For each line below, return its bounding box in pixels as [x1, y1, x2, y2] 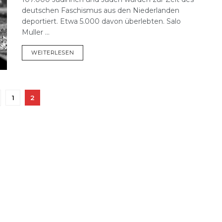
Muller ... [22, 27, 50, 37]
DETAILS [73, 48, 98, 55]
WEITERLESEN [31, 49, 74, 56]
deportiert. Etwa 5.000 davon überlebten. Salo [22, 16, 181, 26]
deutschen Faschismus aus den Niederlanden [22, 5, 179, 15]
